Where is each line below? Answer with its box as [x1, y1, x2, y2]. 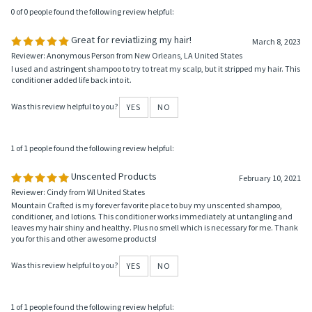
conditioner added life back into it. [11, 128, 132, 139]
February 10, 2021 [239, 226, 301, 237]
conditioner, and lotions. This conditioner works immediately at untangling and [11, 265, 292, 275]
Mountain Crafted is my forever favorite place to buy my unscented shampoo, [11, 253, 282, 264]
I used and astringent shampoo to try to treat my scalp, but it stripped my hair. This [11, 117, 300, 127]
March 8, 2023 [252, 90, 301, 100]
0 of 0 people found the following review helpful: [10, 60, 174, 70]
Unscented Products [69, 224, 157, 236]
